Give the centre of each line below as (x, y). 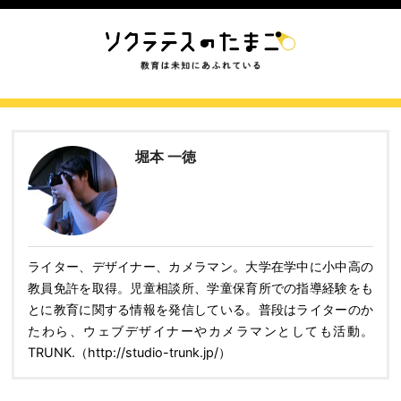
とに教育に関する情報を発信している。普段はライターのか (200, 309)
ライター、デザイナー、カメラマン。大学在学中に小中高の (200, 266)
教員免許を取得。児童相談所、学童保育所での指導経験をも (200, 288)
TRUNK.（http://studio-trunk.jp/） (129, 352)
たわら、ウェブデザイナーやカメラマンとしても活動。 (200, 331)
